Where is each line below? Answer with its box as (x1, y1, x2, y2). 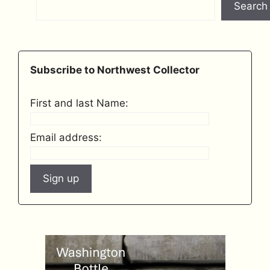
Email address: (30, 131, 102, 144)
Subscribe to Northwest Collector (30, 64, 199, 77)
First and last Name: (30, 97, 128, 110)
